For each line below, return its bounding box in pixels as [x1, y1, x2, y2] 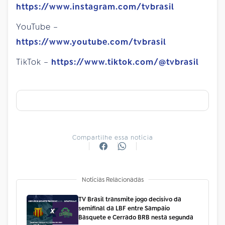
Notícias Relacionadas [81, 175, 144, 184]
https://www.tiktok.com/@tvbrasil [51, 56, 199, 67]
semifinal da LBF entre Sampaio [78, 204, 170, 212]
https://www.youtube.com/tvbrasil [16, 36, 166, 47]
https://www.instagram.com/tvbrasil [16, 1, 174, 12]
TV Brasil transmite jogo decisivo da [78, 195, 181, 203]
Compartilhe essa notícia [72, 133, 153, 142]
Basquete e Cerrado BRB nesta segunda [78, 213, 193, 221]
